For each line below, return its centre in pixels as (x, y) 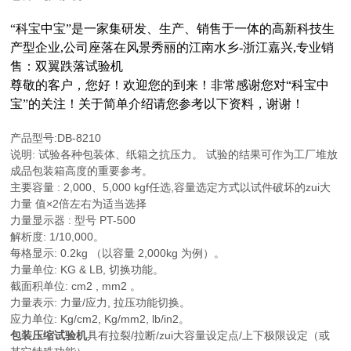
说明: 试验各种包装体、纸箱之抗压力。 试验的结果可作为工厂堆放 (174, 154)
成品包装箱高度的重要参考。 (82, 171)
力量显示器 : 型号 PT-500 (73, 220)
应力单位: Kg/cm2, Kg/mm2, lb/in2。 (100, 319)
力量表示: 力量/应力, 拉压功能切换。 (101, 302)
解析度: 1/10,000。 (58, 237)
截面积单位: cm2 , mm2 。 (76, 286)
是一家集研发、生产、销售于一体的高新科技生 (203, 29)
